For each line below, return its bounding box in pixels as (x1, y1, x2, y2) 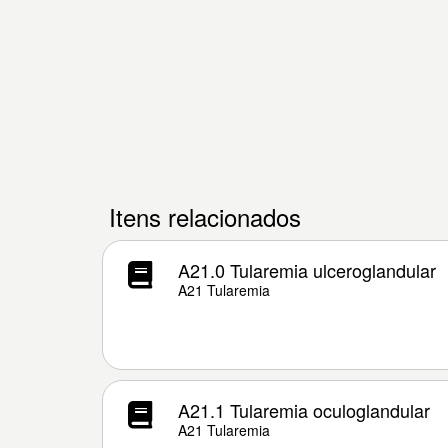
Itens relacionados (102, 199, 301, 234)
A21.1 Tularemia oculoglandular (178, 397, 430, 423)
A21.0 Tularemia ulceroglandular (178, 257, 436, 283)
